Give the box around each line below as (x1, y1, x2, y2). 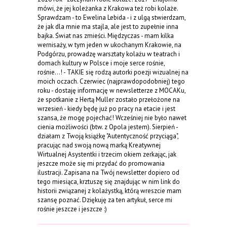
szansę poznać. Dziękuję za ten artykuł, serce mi (37, 195, 172, 204)
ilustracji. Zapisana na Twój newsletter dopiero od (37, 168, 179, 177)
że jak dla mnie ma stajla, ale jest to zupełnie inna (37, 22, 178, 31)
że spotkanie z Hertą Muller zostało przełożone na (37, 95, 180, 104)
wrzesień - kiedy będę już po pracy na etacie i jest (37, 104, 175, 113)
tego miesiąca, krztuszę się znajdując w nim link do (37, 177, 180, 186)
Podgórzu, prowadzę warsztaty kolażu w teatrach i (37, 49, 180, 58)
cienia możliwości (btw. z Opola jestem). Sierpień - (37, 122, 178, 131)
